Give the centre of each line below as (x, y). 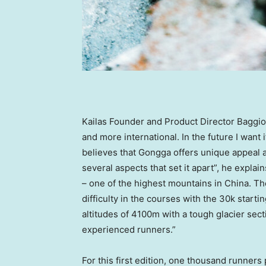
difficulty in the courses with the (151, 199)
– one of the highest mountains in (153, 183)
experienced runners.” (130, 230)
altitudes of (107, 214)
